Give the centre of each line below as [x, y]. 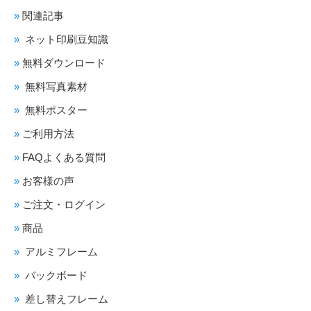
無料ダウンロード [64, 62]
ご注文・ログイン [64, 204]
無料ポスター [55, 110]
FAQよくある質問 [64, 157]
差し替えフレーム [65, 299]
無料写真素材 [55, 86]
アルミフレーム [60, 251]
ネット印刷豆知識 [65, 39]
